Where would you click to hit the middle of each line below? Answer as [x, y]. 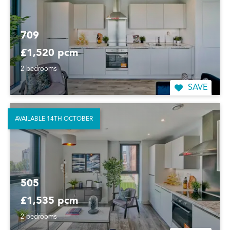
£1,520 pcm [49, 53]
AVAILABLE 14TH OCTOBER [54, 119]
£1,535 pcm [49, 201]
